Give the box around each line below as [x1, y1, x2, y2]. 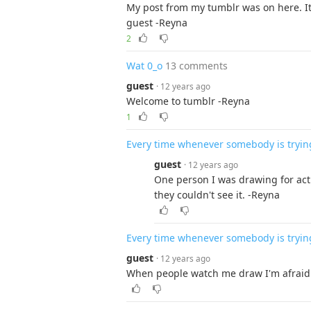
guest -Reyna [126, 16, 187, 29]
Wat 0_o [126, 59, 162, 72]
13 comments [165, 59, 228, 72]
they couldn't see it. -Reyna [154, 188, 280, 201]
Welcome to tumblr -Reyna [126, 94, 250, 108]
